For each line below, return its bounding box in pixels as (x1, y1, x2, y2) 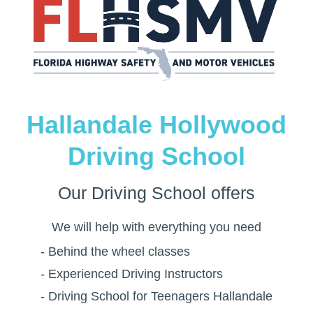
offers (206, 183, 255, 203)
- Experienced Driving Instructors (41, 267, 223, 282)
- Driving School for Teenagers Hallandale (41, 289, 272, 304)
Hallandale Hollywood (27, 110, 286, 140)
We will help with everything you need (52, 220, 261, 235)
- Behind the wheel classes (41, 245, 190, 259)
